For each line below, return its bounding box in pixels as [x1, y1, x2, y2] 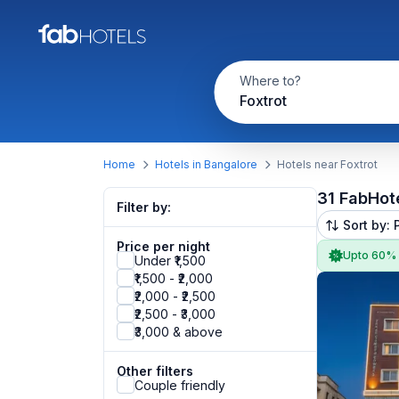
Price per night [117, 239, 210, 254]
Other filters [117, 363, 193, 379]
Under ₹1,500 [134, 252, 206, 268]
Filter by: [117, 199, 171, 215]
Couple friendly [134, 377, 225, 393]
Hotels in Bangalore [155, 158, 257, 171]
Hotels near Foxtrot [277, 158, 378, 171]
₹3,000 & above [134, 323, 223, 339]
